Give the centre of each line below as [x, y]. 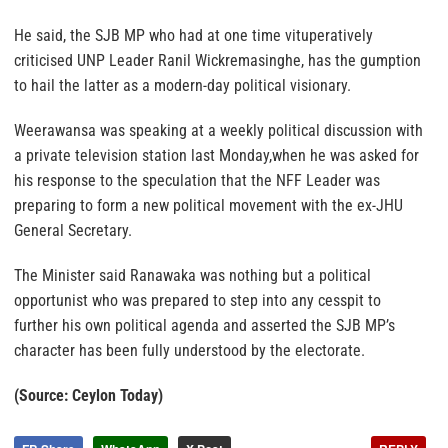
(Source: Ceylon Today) [88, 395]
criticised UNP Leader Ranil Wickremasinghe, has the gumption [217, 60]
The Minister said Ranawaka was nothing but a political [192, 275]
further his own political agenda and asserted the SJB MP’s [204, 325]
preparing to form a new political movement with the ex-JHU [208, 205]
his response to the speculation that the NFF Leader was [197, 180]
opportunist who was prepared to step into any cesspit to [197, 300]
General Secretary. [73, 230]
